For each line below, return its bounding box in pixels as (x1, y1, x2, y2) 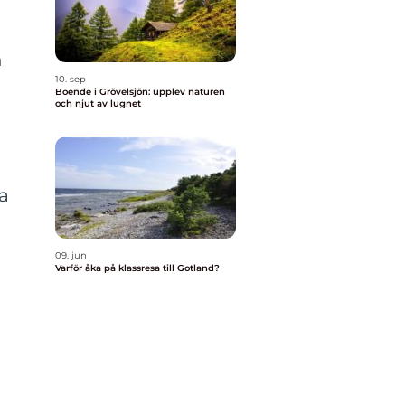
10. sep (55, 73, 86, 85)
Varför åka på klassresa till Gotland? (55, 262, 220, 274)
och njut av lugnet (55, 98, 141, 109)
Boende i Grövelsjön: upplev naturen (55, 86, 225, 98)
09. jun (55, 250, 87, 261)
